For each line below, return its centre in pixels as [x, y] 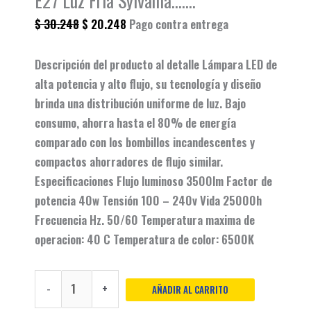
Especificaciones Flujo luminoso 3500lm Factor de [153, 180]
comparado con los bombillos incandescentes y [145, 142]
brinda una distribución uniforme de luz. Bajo [140, 103]
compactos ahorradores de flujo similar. [129, 161]
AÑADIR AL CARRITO [190, 290]
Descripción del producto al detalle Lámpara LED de [156, 64]
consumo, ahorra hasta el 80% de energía [135, 122]
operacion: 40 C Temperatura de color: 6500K [144, 239]
